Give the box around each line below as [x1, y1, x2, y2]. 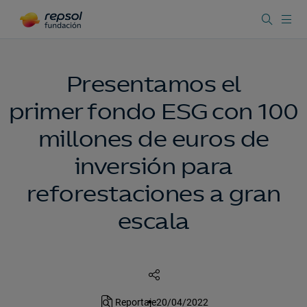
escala [117, 208, 190, 235]
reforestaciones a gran [26, 180, 281, 208]
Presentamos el [66, 71, 241, 98]
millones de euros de [38, 125, 269, 153]
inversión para [74, 153, 233, 180]
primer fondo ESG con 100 [8, 98, 299, 125]
